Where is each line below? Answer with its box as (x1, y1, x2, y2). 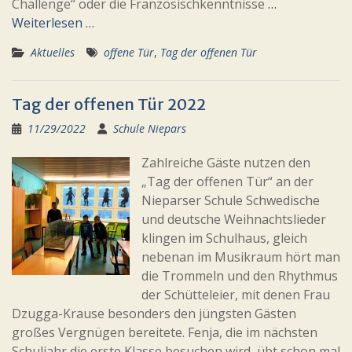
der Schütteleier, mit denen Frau (141, 286, 330, 303)
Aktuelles (31, 45, 75, 60)
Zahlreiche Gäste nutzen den (141, 154, 310, 171)
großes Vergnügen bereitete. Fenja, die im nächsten (12, 324, 317, 341)
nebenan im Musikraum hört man (141, 248, 340, 266)
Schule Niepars (113, 121, 186, 136)
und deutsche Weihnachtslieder (141, 211, 326, 228)
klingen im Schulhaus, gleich (141, 229, 307, 247)
